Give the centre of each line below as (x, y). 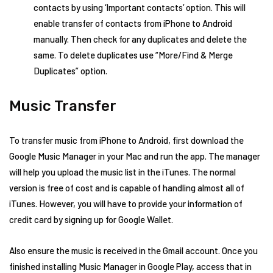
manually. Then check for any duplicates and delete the (140, 39)
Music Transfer (63, 106)
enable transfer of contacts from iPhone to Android (133, 23)
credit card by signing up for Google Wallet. (91, 219)
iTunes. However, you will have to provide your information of (126, 204)
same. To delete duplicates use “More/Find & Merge (133, 55)
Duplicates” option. (70, 71)
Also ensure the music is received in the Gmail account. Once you (133, 250)
